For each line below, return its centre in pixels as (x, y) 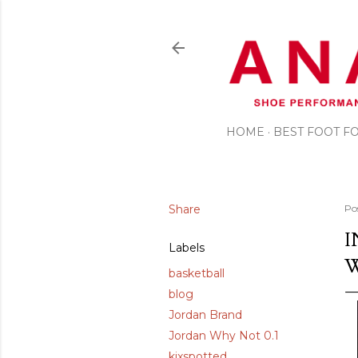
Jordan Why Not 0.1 (224, 336)
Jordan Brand (205, 315)
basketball (197, 274)
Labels (187, 248)
